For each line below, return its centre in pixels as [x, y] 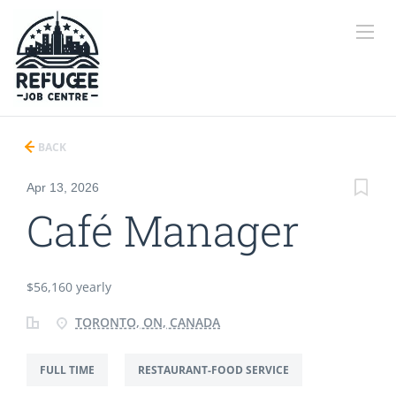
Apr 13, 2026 [63, 187]
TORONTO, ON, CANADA [148, 322]
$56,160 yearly [69, 287]
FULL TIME [67, 370]
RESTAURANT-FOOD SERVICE [213, 370]
